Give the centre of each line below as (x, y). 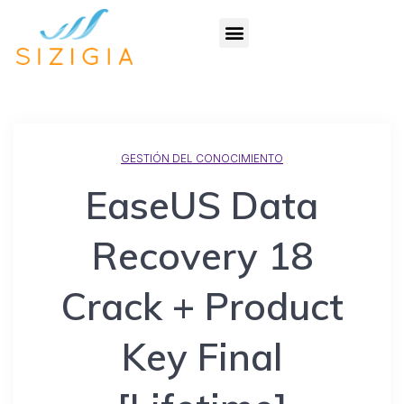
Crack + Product (202, 307)
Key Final (202, 357)
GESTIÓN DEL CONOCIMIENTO (202, 159)
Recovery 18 (202, 256)
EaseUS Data (202, 206)
